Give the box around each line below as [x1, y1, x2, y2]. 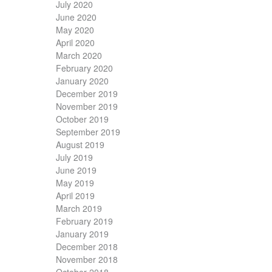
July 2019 [56, 151, 93, 164]
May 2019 [56, 177, 94, 189]
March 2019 [56, 202, 102, 215]
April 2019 [56, 189, 95, 202]
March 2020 [56, 49, 102, 62]
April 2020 [56, 36, 95, 49]
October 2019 [56, 113, 109, 126]
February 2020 [56, 62, 113, 75]
